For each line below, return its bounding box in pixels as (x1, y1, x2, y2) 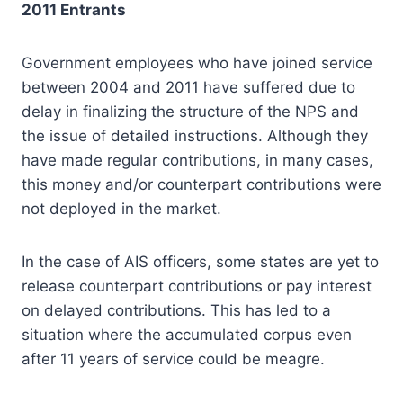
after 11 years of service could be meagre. (22, 349, 325, 368)
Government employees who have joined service (22, 53, 372, 72)
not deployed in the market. (22, 199, 221, 218)
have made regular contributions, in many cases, (22, 150, 373, 169)
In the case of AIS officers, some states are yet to (22, 252, 379, 271)
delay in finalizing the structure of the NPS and (22, 102, 359, 121)
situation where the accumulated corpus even (22, 325, 352, 344)
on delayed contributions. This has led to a (22, 300, 331, 319)
